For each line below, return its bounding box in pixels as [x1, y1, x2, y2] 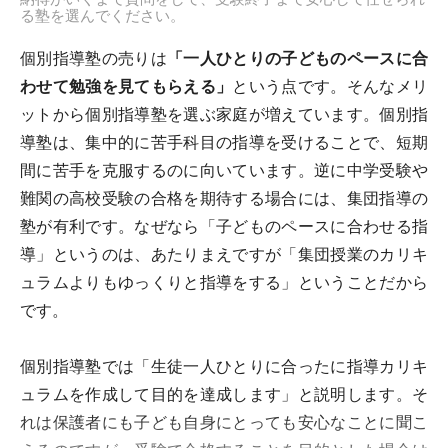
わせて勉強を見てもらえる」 [20, 77, 233, 97]
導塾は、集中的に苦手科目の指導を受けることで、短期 [20, 133, 428, 153]
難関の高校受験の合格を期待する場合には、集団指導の [20, 189, 428, 209]
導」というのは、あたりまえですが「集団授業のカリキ [20, 245, 428, 265]
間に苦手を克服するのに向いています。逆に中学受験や [20, 161, 428, 181]
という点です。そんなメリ [232, 77, 429, 97]
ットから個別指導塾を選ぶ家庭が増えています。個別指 [20, 105, 428, 125]
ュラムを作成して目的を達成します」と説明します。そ [20, 385, 428, 405]
